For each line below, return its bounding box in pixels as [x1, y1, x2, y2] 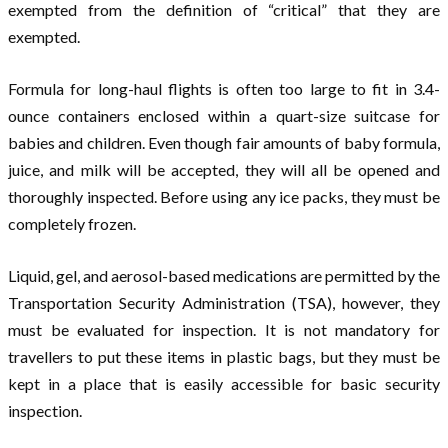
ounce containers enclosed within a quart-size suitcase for [8, 106, 440, 126]
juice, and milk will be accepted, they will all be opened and [8, 160, 440, 180]
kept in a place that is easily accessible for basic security [8, 374, 440, 394]
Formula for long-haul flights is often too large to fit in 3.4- [8, 79, 440, 99]
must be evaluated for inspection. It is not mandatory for [8, 320, 440, 340]
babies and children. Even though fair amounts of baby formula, [8, 133, 440, 153]
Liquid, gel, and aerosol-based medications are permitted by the [8, 266, 440, 286]
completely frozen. [8, 214, 136, 234]
